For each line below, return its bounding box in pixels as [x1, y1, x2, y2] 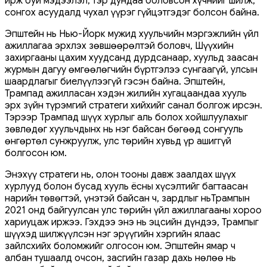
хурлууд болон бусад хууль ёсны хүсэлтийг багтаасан [5, 180, 248, 193]
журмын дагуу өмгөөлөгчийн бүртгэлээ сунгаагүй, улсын [5, 63, 257, 76]
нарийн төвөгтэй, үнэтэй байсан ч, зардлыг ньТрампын [5, 192, 250, 204]
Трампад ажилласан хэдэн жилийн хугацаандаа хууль [5, 87, 247, 100]
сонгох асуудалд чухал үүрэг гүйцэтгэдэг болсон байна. [5, 6, 259, 18]
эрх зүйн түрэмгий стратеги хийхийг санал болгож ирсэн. [5, 99, 262, 111]
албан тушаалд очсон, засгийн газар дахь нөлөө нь [5, 252, 236, 264]
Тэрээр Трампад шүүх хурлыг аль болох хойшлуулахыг [5, 111, 248, 123]
